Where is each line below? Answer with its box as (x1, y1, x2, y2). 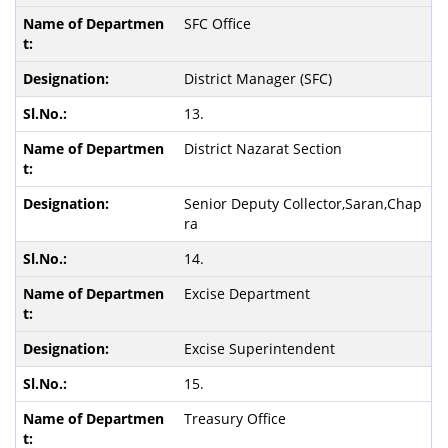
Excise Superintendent (183, 339, 335, 358)
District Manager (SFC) (183, 69, 332, 88)
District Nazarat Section (183, 139, 342, 158)
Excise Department (183, 284, 310, 303)
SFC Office (183, 14, 251, 33)
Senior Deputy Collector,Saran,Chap (183, 194, 422, 213)
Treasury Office (183, 409, 286, 428)
